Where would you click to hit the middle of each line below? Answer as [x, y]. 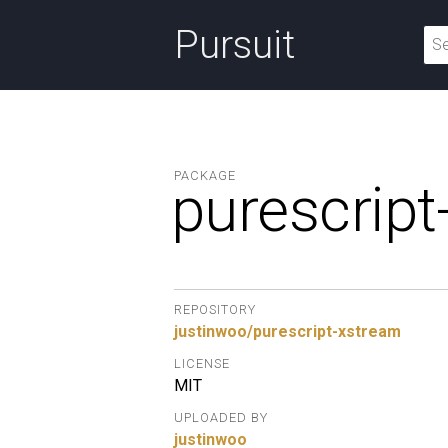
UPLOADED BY [221, 418]
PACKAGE [205, 176]
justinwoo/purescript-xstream [287, 331]
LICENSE [202, 364]
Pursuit [234, 45]
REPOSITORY [215, 310]
